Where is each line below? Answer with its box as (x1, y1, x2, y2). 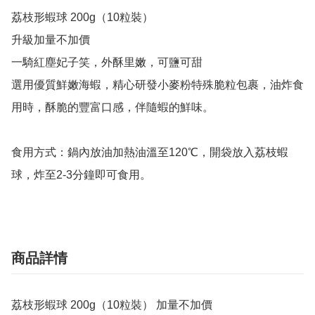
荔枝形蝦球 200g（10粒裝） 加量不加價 (11, 299, 212, 311)
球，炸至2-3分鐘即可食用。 (11, 169, 151, 181)
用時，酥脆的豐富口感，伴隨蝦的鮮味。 (11, 101, 214, 114)
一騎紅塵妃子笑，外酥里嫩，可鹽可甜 (11, 56, 202, 69)
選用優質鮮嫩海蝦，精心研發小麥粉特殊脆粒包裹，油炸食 (11, 79, 304, 91)
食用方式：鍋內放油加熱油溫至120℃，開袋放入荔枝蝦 (11, 146, 288, 159)
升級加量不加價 (11, 34, 90, 46)
